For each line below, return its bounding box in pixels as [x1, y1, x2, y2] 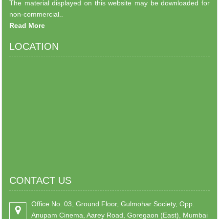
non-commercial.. [9, 10, 63, 18]
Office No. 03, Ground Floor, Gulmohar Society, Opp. [31, 200, 195, 208]
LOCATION [9, 41, 59, 52]
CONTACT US [9, 175, 71, 186]
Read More [9, 22, 45, 29]
